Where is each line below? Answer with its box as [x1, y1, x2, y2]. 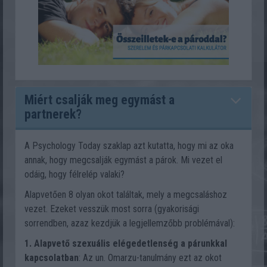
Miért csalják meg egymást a [24, 92, 175, 107]
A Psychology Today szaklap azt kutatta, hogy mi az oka [24, 140, 234, 151]
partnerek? [24, 107, 82, 122]
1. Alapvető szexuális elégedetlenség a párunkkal [24, 238, 227, 249]
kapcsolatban [24, 252, 79, 263]
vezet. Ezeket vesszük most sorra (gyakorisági [24, 203, 199, 215]
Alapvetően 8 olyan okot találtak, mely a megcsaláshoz [24, 189, 227, 200]
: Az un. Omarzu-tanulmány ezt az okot [79, 252, 222, 263]
